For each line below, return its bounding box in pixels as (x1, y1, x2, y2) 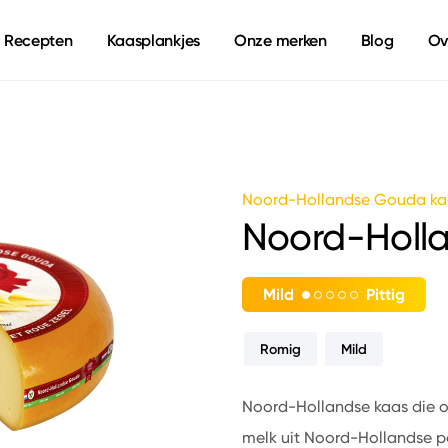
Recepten (3, 30, 73, 50)
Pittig (365, 284, 405, 305)
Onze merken (234, 30, 327, 50)
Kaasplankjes (106, 30, 200, 50)
